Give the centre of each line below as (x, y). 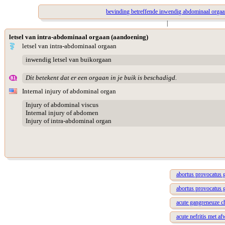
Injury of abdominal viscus (62, 105)
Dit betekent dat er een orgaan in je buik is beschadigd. (101, 78)
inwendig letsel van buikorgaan (68, 60)
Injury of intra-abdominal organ (68, 121)
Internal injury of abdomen (62, 113)
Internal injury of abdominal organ (69, 91)
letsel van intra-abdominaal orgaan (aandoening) (79, 37)
